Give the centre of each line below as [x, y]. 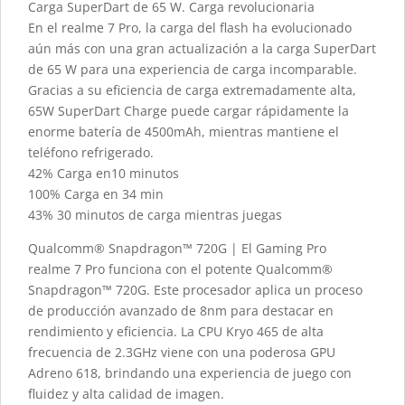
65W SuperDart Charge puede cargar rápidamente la [188, 111]
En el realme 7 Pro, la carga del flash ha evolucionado [190, 28]
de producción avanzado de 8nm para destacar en [181, 311]
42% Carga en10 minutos [104, 174]
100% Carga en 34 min [96, 194]
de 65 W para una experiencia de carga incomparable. [193, 70]
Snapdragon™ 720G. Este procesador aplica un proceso [195, 290]
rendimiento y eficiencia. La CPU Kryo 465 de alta [176, 332]
